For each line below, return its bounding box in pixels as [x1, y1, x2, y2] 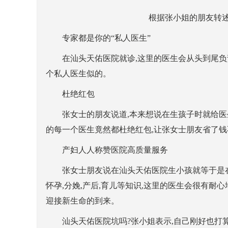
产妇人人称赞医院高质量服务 [46, 146, 168, 154]
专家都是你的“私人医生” [46, 34, 151, 42]
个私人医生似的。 [46, 69, 111, 78]
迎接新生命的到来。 [46, 196, 119, 205]
